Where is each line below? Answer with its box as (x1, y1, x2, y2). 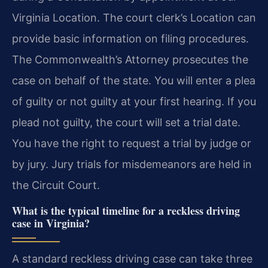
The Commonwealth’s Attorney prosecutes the (12, 53, 248, 66)
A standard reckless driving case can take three (12, 252, 252, 265)
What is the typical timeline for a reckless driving (12, 202, 240, 218)
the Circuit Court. (12, 179, 100, 192)
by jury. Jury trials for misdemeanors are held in (12, 158, 252, 171)
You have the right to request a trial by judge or (12, 137, 251, 150)
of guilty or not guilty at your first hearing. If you (12, 95, 256, 108)
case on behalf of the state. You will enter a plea (12, 74, 255, 87)
